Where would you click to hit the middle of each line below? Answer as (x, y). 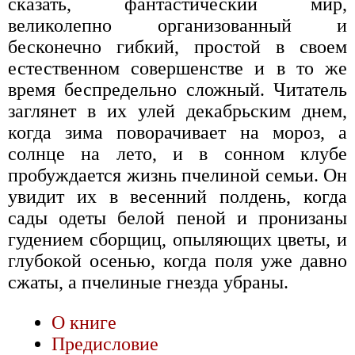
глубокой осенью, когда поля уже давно (177, 261)
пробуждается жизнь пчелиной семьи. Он (177, 176)
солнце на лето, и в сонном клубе (177, 154)
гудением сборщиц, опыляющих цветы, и (177, 240)
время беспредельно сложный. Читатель (177, 90)
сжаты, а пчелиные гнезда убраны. (148, 282)
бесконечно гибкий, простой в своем (177, 47)
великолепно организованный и (177, 26)
